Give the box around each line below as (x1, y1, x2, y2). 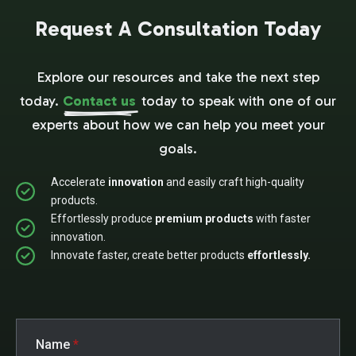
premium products (155, 211, 253, 225)
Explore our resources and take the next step (37, 68, 319, 86)
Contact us (63, 91, 136, 110)
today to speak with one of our (141, 91, 336, 110)
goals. (159, 139, 197, 157)
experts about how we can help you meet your (31, 115, 325, 133)
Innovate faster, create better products (51, 249, 247, 262)
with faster (253, 211, 311, 225)
